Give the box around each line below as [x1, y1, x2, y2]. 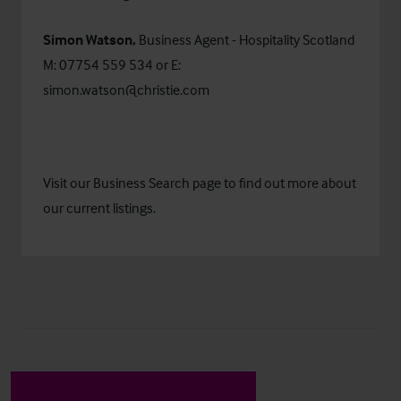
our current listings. [43, 199, 156, 218]
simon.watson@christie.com [43, 81, 209, 99]
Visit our [43, 174, 93, 192]
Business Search [93, 174, 190, 192]
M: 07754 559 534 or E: [43, 55, 181, 74]
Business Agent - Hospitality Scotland [139, 30, 354, 49]
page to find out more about [190, 174, 356, 192]
